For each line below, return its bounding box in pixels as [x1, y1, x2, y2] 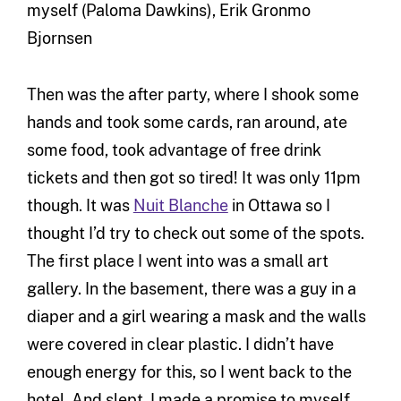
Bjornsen [26, 28, 92, 47]
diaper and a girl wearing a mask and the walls [26, 306, 366, 326]
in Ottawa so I [227, 195, 330, 215]
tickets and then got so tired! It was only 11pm [26, 167, 361, 187]
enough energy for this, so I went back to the [26, 362, 352, 381]
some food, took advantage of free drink [26, 140, 321, 159]
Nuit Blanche [132, 195, 228, 215]
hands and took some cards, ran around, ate [26, 112, 347, 132]
